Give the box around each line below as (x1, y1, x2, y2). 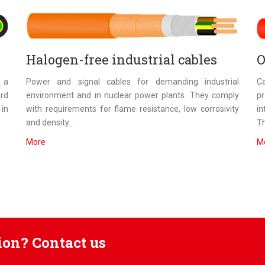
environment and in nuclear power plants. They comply (26, 90, 239, 100)
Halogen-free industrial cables (26, 50, 217, 68)
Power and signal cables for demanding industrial (26, 76, 239, 86)
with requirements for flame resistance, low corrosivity (26, 104, 239, 114)
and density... (26, 117, 74, 127)
